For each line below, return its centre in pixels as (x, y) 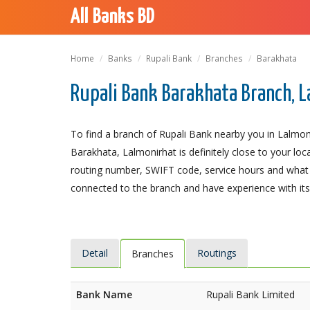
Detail (95, 253)
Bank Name (104, 294)
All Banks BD (112, 17)
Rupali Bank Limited (250, 294)
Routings (217, 253)
